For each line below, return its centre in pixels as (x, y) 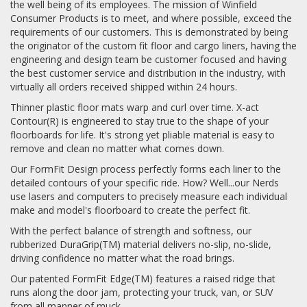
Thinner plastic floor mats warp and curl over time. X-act (135, 108)
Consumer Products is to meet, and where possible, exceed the (151, 19)
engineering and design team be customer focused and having (148, 60)
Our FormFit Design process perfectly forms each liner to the (146, 169)
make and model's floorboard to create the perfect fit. (130, 210)
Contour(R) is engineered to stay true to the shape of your (139, 121)
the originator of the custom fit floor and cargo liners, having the (153, 46)
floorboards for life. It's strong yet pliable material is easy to (143, 135)
